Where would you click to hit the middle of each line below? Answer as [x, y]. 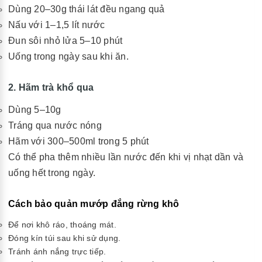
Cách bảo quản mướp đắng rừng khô [94, 204]
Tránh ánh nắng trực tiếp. [57, 251]
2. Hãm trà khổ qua [51, 87]
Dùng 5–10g [36, 109]
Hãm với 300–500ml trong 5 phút [79, 141]
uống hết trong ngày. [52, 173]
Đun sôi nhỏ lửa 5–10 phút [65, 40]
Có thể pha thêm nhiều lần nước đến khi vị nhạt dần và [126, 157]
